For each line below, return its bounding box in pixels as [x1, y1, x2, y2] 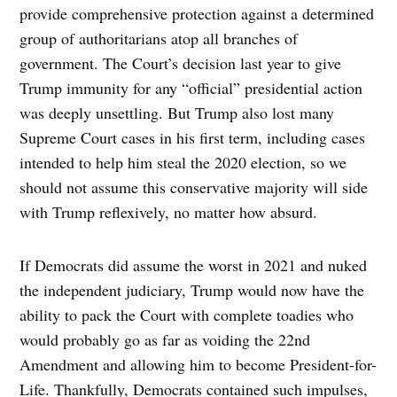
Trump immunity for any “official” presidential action [19, 77, 363, 99]
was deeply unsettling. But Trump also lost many [19, 102, 335, 124]
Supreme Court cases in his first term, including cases [19, 127, 366, 149]
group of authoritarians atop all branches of [19, 27, 299, 50]
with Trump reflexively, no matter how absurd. [19, 201, 329, 223]
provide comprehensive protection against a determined [19, 3, 375, 25]
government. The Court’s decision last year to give [19, 52, 342, 74]
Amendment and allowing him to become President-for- [19, 354, 378, 376]
